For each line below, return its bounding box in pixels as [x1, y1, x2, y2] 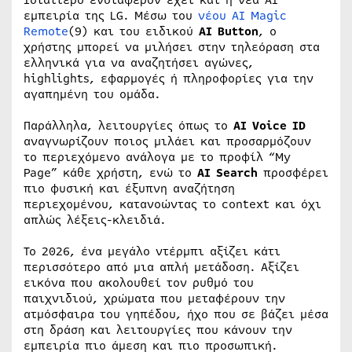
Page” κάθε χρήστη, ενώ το [24, 164, 197, 182]
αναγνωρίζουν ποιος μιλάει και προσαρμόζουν [24, 133, 311, 151]
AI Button [199, 23, 258, 41]
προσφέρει [258, 164, 328, 182]
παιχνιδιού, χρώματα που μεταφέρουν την [24, 290, 285, 308]
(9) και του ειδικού [68, 23, 199, 41]
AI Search [197, 164, 258, 182]
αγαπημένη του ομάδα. [24, 86, 160, 104]
